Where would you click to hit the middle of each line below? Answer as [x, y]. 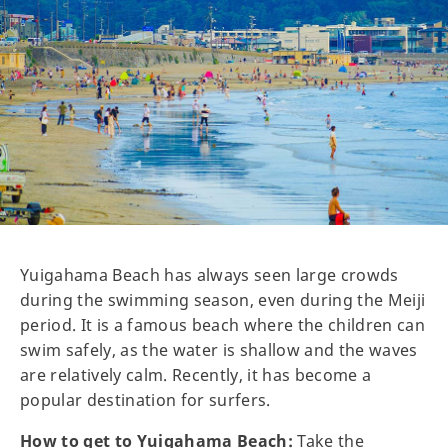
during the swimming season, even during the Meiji [223, 299]
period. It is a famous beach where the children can [223, 324]
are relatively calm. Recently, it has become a [196, 374]
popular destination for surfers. [145, 399]
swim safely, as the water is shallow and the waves [219, 349]
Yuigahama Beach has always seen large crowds [209, 274]
